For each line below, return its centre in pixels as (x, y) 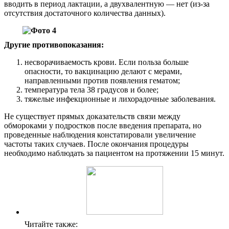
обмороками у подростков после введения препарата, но (103, 125)
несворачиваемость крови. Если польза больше (107, 62)
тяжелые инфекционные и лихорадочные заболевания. (120, 99)
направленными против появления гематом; (102, 80)
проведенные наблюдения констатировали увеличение (100, 134)
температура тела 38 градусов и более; (91, 89)
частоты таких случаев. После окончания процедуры (96, 144)
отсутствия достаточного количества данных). (85, 13)
